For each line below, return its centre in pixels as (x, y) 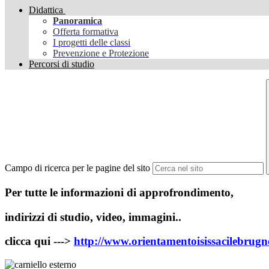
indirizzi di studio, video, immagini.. (93, 217)
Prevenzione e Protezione (101, 53)
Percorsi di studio (62, 64)
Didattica (46, 10)
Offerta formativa (86, 32)
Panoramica (77, 21)
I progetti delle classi (92, 43)
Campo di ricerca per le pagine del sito (77, 168)
